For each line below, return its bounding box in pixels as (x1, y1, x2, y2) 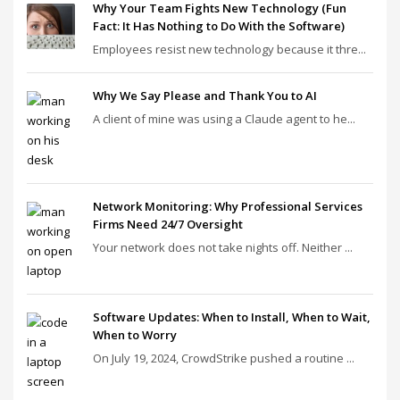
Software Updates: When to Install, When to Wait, (93, 309, 371, 325)
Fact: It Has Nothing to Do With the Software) (93, 18, 345, 34)
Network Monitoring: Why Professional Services (93, 198, 362, 214)
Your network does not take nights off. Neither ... (93, 239, 353, 255)
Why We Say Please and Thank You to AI (93, 87, 317, 104)
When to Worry (93, 327, 177, 343)
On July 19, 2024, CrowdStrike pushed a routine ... (93, 350, 354, 366)
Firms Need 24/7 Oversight (93, 216, 243, 232)
